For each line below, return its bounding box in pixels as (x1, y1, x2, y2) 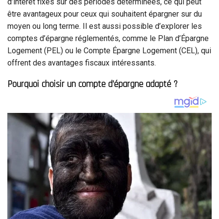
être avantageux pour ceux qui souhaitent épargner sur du (7, 9, 202, 19)
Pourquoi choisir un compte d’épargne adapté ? (7, 78, 177, 91)
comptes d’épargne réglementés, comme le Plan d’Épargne (7, 33, 209, 43)
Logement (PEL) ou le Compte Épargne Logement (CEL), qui (7, 45, 211, 55)
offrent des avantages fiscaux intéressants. (7, 58, 156, 67)
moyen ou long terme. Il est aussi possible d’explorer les (7, 21, 202, 31)
